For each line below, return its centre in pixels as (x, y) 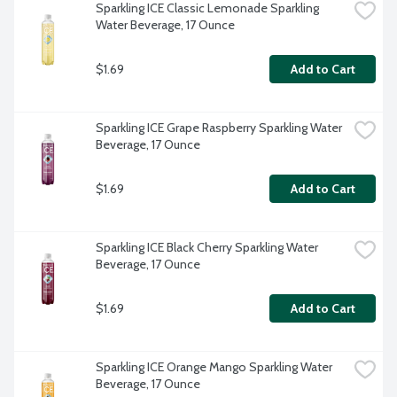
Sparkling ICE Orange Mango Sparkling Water (214, 367)
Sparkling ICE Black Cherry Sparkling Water (207, 248)
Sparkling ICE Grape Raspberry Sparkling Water (219, 128)
